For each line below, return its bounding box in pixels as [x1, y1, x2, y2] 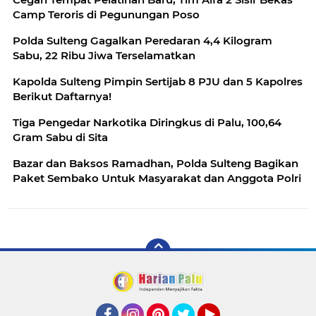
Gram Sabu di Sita [13, 130, 108, 144]
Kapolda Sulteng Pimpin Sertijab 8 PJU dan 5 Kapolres [13, 74, 303, 88]
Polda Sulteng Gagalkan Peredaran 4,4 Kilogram [13, 33, 272, 47]
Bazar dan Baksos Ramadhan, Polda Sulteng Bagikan [13, 156, 298, 170]
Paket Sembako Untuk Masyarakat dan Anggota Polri [13, 171, 301, 185]
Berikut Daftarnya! [13, 89, 111, 103]
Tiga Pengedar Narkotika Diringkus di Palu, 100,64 [13, 115, 281, 129]
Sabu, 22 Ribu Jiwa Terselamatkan [13, 48, 195, 62]
